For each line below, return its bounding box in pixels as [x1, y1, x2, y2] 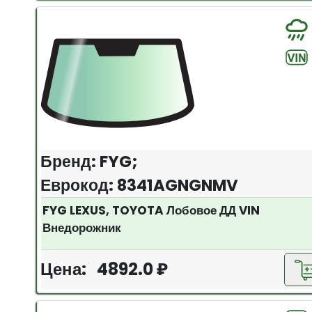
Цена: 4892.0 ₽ [40, 257, 169, 281]
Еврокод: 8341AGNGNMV [40, 173, 239, 196]
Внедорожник [42, 219, 122, 236]
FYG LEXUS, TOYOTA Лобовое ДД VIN [42, 201, 266, 219]
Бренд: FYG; [40, 150, 139, 173]
